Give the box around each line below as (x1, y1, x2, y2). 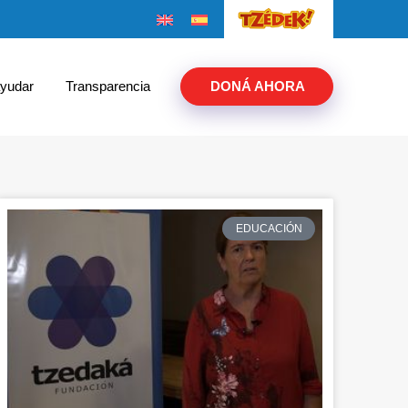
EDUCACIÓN (235, 221, 302, 235)
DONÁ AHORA (210, 78, 305, 95)
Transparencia (66, 78, 150, 95)
